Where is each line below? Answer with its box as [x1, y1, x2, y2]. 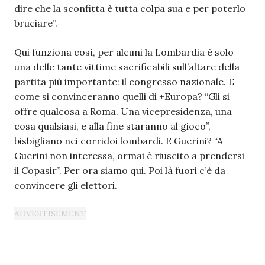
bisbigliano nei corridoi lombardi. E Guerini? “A [14, 135, 223, 147]
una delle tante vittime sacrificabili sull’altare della [14, 61, 240, 73]
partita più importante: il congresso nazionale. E [14, 76, 234, 88]
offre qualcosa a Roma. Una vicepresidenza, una [14, 105, 232, 117]
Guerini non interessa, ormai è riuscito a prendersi [14, 150, 244, 161]
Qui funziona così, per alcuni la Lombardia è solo [14, 46, 234, 58]
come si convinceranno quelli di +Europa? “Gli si [14, 91, 230, 102]
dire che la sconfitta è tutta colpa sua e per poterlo [14, 2, 245, 14]
